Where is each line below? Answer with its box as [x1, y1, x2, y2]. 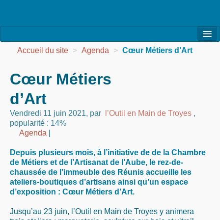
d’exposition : [10, 188, 62, 196]
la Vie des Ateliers [8, 85, 74, 93]
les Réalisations [8, 124, 67, 133]
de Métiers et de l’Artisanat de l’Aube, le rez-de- [10, 158, 183, 166]
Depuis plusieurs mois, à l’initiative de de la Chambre [10, 148, 206, 157]
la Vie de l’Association [8, 65, 90, 74]
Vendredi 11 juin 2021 [10, 109, 86, 117]
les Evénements [8, 105, 67, 113]
